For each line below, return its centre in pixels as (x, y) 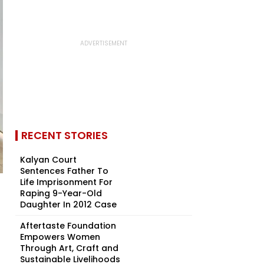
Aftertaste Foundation (68, 226)
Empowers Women (60, 237)
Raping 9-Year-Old (61, 193)
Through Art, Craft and (69, 248)
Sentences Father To (64, 171)
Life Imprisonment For (66, 182)
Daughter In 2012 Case (68, 204)
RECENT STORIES (65, 135)
